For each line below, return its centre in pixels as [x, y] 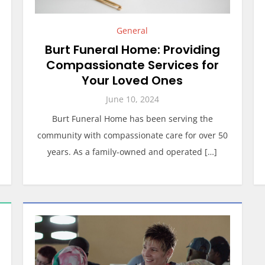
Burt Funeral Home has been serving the [132, 119]
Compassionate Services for [132, 65]
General [132, 30]
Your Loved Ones [132, 80]
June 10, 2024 [132, 99]
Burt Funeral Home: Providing [132, 50]
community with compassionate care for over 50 [132, 135]
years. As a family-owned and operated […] [132, 152]
